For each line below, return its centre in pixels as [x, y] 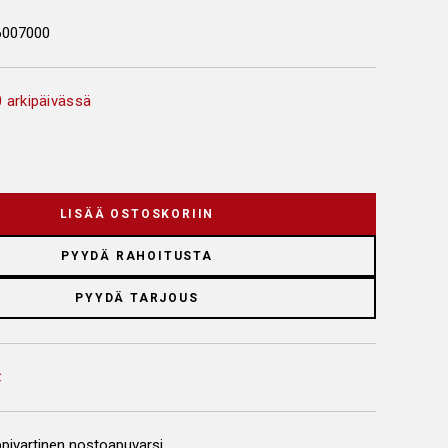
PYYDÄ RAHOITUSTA [137, 256]
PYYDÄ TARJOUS [137, 298]
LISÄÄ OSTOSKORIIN [137, 214]
